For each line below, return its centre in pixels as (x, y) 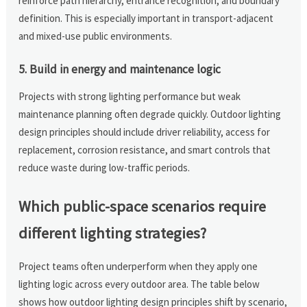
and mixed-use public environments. (96, 36)
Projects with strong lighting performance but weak (130, 96)
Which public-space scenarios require (143, 206)
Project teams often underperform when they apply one (138, 266)
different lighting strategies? (113, 233)
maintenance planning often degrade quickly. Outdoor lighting (150, 114)
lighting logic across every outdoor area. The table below (139, 284)
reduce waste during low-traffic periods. (105, 167)
